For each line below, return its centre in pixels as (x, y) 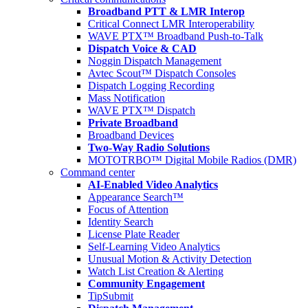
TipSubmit (111, 296)
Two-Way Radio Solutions (149, 147)
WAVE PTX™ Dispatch (142, 110)
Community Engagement (146, 284)
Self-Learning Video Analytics (154, 246)
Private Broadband (133, 123)
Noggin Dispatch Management (155, 61)
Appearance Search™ (136, 197)
